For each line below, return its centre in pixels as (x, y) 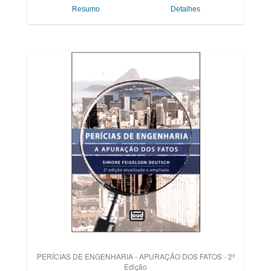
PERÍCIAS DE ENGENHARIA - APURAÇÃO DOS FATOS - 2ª (135, 256)
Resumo (86, 9)
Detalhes (185, 9)
